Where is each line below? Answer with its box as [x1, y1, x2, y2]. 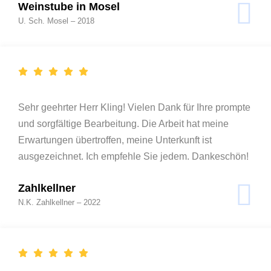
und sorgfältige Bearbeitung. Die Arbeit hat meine [18, 118, 229, 129]
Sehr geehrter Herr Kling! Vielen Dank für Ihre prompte [18, 102, 250, 113]
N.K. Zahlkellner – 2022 [18, 197, 100, 207]
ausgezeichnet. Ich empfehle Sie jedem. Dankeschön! [18, 151, 249, 162]
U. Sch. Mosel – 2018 [18, 16, 94, 25]
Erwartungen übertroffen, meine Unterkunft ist [18, 134, 212, 145]
